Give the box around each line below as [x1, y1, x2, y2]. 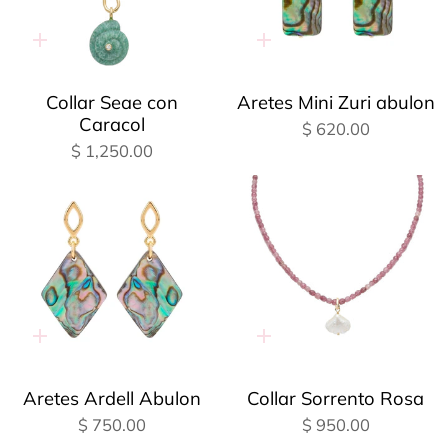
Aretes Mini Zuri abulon [236, 91, 435, 114]
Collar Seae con [46, 91, 179, 114]
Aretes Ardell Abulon [23, 387, 202, 411]
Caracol [79, 113, 146, 136]
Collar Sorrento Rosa [247, 387, 425, 411]
